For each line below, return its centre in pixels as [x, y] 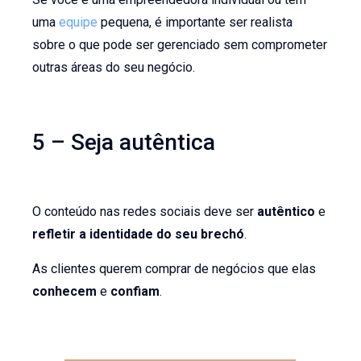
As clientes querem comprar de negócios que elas [174, 268]
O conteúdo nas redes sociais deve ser [145, 212]
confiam [135, 291]
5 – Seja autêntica [124, 143]
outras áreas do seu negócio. [114, 68]
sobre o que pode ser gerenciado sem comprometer [180, 45]
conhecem [66, 291]
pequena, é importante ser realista [195, 23]
